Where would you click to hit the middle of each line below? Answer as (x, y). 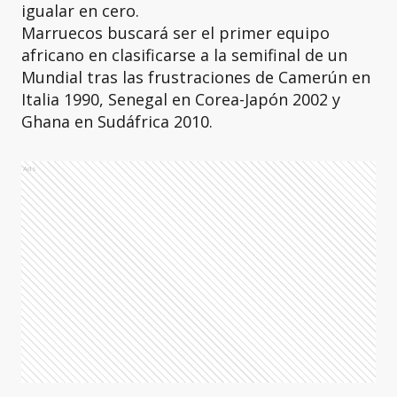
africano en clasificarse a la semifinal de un (184, 55)
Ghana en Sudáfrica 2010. (117, 121)
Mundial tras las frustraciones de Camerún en (196, 77)
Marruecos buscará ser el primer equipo (175, 33)
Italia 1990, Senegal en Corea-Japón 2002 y (181, 99)
